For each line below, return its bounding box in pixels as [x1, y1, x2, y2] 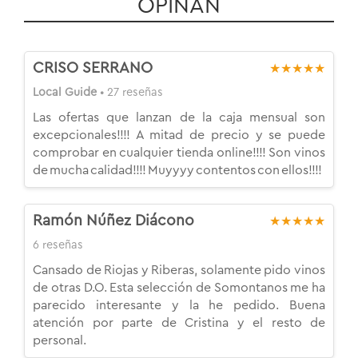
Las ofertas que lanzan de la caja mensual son [33, 111, 325, 125]
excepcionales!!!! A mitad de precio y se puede [33, 129, 325, 142]
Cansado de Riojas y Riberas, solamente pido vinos [33, 264, 325, 277]
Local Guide [33, 86, 97, 99]
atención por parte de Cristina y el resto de [33, 316, 325, 330]
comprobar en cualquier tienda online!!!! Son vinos [33, 146, 325, 160]
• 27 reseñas [97, 86, 163, 99]
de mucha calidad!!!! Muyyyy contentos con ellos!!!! [33, 164, 322, 177]
